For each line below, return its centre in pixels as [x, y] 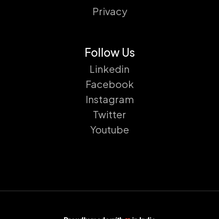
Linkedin [109, 69]
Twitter [109, 114]
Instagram [109, 99]
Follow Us [109, 53]
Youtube [109, 130]
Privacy [109, 11]
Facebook [109, 84]
